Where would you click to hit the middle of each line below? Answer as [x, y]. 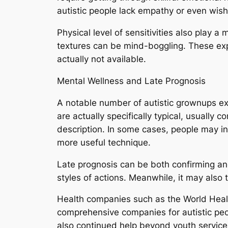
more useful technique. [104, 142]
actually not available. [102, 59]
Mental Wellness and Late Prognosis [131, 81]
